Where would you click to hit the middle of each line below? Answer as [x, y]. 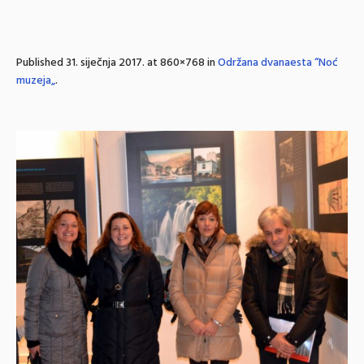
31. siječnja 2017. [105, 63]
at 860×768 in [181, 63]
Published [41, 63]
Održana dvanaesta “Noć [278, 63]
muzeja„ [36, 81]
